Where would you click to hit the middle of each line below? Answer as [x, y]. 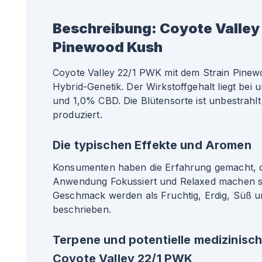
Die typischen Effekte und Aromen [152, 145]
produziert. [77, 115]
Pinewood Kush [108, 47]
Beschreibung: [105, 28]
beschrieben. [82, 209]
